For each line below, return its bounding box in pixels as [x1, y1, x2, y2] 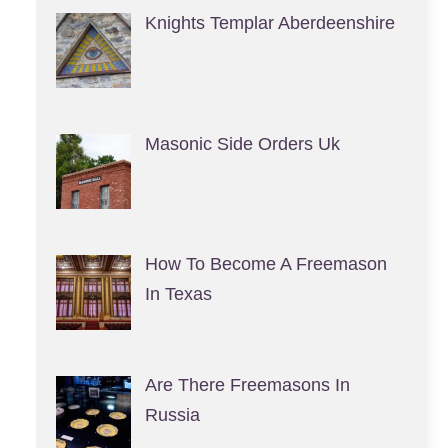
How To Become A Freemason [144, 254, 387, 275]
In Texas [144, 284, 212, 305]
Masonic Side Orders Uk [144, 133, 340, 154]
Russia [144, 405, 200, 426]
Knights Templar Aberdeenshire [144, 12, 395, 33]
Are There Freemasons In [144, 375, 350, 396]
